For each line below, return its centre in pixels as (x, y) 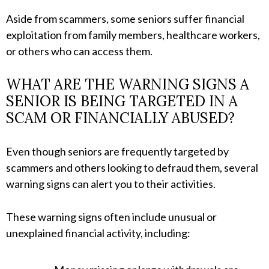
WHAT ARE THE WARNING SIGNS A (128, 85)
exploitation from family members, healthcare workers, (133, 35)
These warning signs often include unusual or (111, 217)
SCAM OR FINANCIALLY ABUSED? (120, 118)
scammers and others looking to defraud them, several (132, 168)
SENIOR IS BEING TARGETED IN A (122, 101)
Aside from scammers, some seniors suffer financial (125, 19)
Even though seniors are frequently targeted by (117, 152)
